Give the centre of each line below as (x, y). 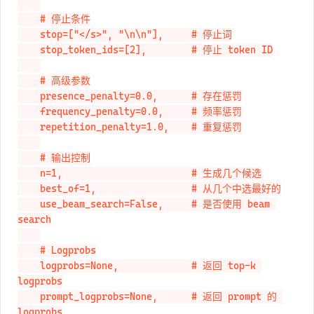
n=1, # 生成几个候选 (29, 173)
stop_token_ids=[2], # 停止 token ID (29, 50)
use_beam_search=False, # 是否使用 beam (29, 204)
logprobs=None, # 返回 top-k (29, 266)
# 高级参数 (29, 81)
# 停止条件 (29, 19)
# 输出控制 (29, 158)
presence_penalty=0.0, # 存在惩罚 (29, 96)
